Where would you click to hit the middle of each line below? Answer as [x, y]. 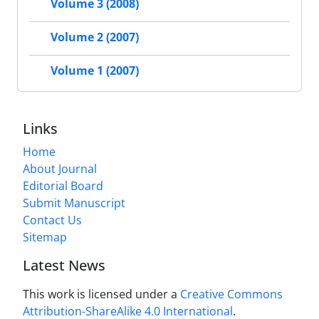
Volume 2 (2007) [95, 37]
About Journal [60, 169]
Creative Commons [231, 294]
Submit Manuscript [74, 203]
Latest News [64, 265]
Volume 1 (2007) [95, 71]
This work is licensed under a [101, 294]
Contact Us [52, 220]
